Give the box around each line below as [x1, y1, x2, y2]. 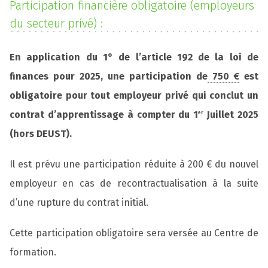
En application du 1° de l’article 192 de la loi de [10, 51, 258, 63]
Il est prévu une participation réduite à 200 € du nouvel [10, 159, 258, 170]
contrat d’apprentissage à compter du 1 [10, 108, 199, 120]
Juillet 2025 [203, 108, 259, 120]
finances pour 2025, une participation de [10, 70, 208, 82]
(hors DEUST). [10, 127, 72, 139]
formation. [10, 246, 59, 258]
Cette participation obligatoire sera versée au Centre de [10, 227, 258, 239]
